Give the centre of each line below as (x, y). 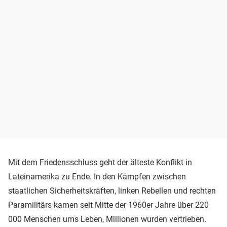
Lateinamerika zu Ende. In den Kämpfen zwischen (97, 176)
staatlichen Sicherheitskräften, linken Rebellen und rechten (112, 191)
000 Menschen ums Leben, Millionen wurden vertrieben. (107, 219)
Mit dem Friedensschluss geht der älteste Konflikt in (100, 162)
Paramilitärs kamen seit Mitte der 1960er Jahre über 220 (108, 205)
